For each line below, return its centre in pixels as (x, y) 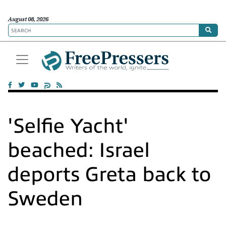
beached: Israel (79, 150)
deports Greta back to (109, 174)
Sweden (45, 199)
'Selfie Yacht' (68, 126)
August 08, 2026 (28, 19)
